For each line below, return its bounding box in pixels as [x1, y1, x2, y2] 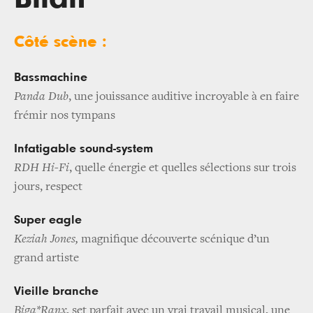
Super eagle [14, 214, 82, 227]
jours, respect [14, 181, 82, 194]
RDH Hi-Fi [14, 162, 69, 175]
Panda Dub [14, 91, 68, 104]
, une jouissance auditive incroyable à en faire [68, 91, 299, 104]
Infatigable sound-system [14, 143, 153, 156]
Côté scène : [14, 34, 107, 51]
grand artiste [14, 252, 79, 265]
